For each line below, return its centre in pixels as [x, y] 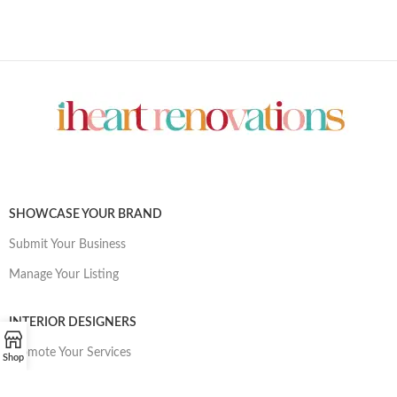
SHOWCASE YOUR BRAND [86, 214]
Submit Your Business [67, 244]
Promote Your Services [70, 352]
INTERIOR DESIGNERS [73, 322]
